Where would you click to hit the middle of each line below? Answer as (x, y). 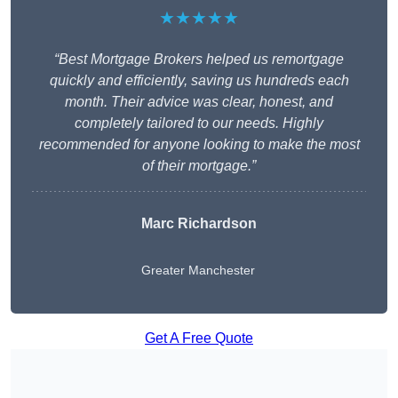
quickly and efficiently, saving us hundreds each (199, 81)
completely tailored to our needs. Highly (199, 123)
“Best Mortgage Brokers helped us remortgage (199, 60)
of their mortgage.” (199, 166)
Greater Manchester (198, 271)
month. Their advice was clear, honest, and (199, 102)
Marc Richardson (199, 224)
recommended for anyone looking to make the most (199, 145)
